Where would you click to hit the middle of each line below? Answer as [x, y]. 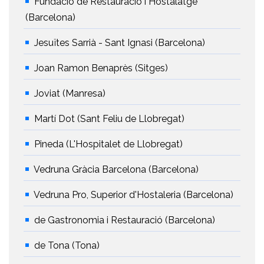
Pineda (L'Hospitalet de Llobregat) [108, 144]
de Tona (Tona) [67, 246]
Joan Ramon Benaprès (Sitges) [101, 68]
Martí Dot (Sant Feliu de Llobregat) [109, 119]
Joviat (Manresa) [70, 94]
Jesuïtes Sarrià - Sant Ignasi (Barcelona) [120, 43]
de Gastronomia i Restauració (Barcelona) [125, 220]
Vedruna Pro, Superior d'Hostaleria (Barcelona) [133, 195]
